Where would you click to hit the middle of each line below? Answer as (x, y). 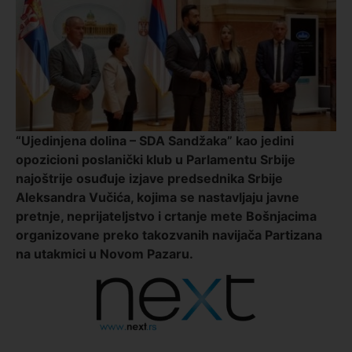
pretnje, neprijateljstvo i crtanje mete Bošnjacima (166, 216)
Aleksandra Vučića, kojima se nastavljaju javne (158, 197)
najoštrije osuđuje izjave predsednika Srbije (149, 178)
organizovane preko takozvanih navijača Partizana (169, 235)
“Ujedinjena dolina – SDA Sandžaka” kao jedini (155, 140)
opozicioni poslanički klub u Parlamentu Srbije (156, 159)
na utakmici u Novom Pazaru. (104, 253)
